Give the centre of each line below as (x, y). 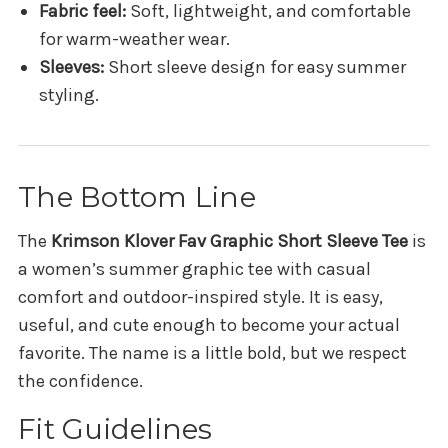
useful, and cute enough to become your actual (209, 325)
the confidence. (80, 381)
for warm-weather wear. (134, 39)
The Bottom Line (137, 197)
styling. (68, 95)
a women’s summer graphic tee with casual (194, 269)
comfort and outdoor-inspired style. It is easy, (200, 297)
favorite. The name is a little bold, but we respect (212, 353)
